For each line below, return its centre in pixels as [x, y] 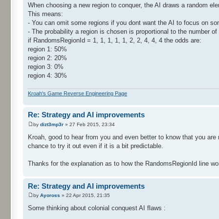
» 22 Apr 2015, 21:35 [85, 196]
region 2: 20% [47, 58]
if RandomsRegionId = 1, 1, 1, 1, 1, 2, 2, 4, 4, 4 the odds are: [115, 40]
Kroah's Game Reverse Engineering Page [77, 94]
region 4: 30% [47, 75]
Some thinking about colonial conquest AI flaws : [97, 208]
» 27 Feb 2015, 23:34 [89, 124]
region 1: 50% [47, 49]
